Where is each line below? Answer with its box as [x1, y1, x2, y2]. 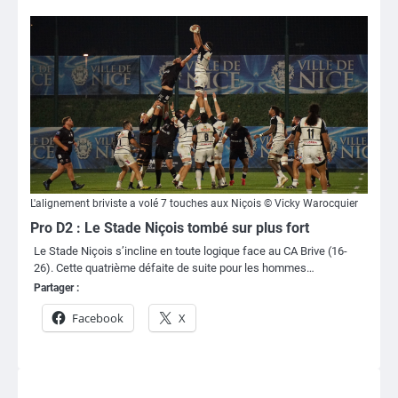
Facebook [72, 309, 123, 326]
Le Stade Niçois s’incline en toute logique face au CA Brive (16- [34, 243, 347, 258]
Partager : [34, 281, 79, 294]
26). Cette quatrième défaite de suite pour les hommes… [34, 260, 314, 275]
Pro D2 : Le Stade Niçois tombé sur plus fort [30, 219, 309, 236]
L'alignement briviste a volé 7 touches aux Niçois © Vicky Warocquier [30, 196, 358, 210]
